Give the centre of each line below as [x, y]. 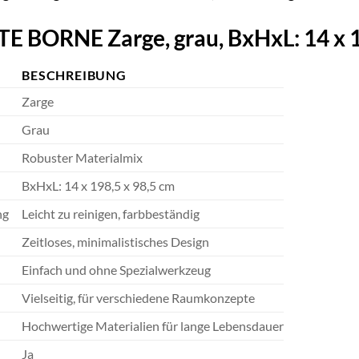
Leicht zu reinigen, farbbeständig [111, 214]
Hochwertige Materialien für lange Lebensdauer [153, 326]
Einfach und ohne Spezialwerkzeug [117, 270]
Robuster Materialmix [83, 158]
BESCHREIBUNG [74, 75]
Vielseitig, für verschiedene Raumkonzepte [139, 298]
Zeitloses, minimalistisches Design [116, 242]
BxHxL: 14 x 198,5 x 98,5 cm [99, 186]
